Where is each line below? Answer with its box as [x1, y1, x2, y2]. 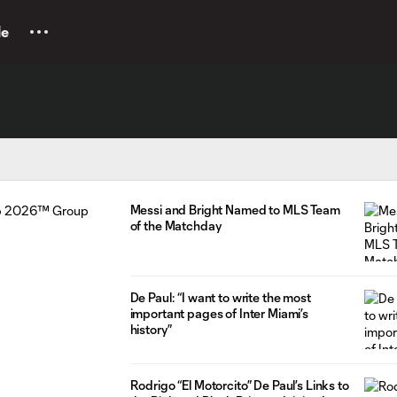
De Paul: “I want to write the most [129, 289, 311, 305]
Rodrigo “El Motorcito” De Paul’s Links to [129, 377, 349, 393]
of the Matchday [129, 218, 222, 233]
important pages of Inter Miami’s [129, 305, 309, 321]
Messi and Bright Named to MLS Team [129, 202, 340, 217]
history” [129, 321, 172, 337]
